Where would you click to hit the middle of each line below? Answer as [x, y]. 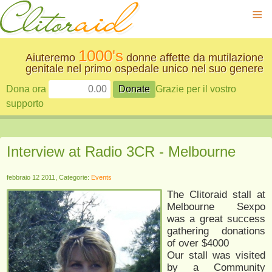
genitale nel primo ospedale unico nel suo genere [144, 69]
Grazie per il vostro [196, 89]
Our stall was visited [216, 255]
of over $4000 [198, 243]
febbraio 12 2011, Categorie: [49, 177]
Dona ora [27, 89]
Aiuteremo [52, 58]
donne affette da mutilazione [193, 58]
